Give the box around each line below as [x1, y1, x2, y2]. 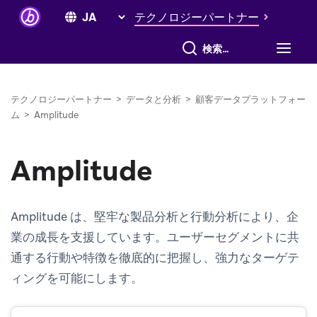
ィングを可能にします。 [11, 270, 143, 286]
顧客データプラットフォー [195, 93, 306, 105]
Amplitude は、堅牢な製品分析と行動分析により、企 [11, 209, 299, 224]
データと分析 [126, 93, 181, 105]
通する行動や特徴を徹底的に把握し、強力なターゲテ [11, 250, 299, 265]
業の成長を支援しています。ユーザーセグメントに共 [11, 229, 299, 245]
